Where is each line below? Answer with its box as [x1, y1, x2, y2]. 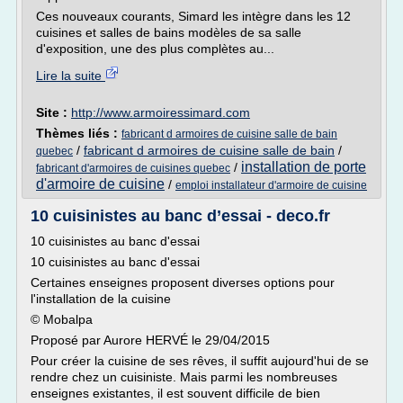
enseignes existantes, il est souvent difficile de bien [31, 386, 320, 400]
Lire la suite [36, 68, 105, 83]
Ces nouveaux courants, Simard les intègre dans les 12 [36, 9, 351, 23]
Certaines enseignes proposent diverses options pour [31, 275, 335, 290]
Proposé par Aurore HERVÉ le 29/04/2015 [31, 333, 270, 347]
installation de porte [241, 159, 366, 175]
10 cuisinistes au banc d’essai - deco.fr [31, 207, 330, 225]
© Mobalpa [31, 312, 93, 327]
